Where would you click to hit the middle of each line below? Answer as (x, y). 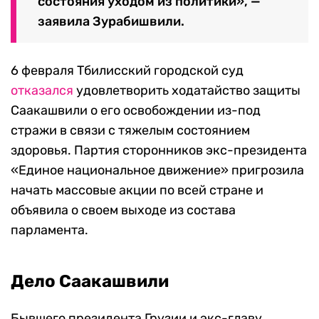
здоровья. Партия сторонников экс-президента (159, 151)
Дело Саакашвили (90, 282)
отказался (42, 91)
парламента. (49, 230)
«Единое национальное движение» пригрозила (157, 171)
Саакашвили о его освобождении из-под (136, 111)
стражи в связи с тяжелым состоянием (130, 131)
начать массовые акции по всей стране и (137, 190)
